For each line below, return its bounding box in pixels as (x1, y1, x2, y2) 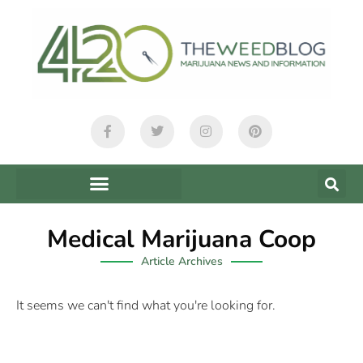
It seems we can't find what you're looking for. (16, 296, 275, 314)
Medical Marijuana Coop (47, 222, 316, 256)
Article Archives (140, 253, 223, 269)
